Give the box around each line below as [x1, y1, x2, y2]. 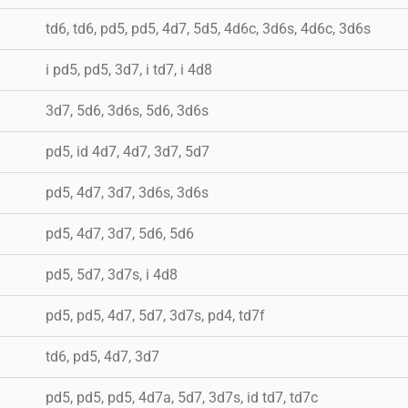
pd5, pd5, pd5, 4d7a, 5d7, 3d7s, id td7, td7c [46, 388, 318, 406]
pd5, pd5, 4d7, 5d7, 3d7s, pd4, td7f [46, 306, 265, 324]
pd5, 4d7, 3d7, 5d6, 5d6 [46, 224, 194, 242]
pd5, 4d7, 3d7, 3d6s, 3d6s [46, 183, 209, 201]
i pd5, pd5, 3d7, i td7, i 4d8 [46, 60, 212, 78]
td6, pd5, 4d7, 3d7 [46, 347, 159, 365]
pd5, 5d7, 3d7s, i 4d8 [46, 265, 178, 283]
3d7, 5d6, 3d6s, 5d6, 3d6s [46, 101, 209, 119]
